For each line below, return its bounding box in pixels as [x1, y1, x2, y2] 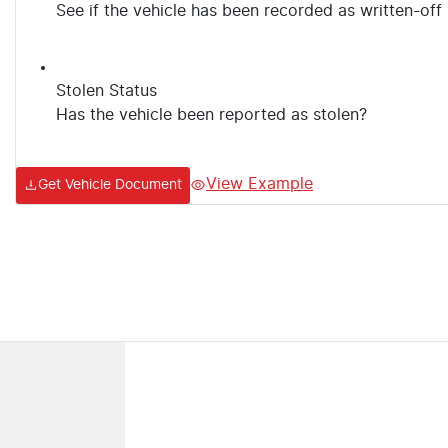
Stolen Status [56, 82, 157, 99]
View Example [206, 176, 313, 193]
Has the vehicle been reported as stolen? [56, 106, 367, 123]
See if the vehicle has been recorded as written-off [56, 2, 442, 19]
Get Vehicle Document [38, 177, 182, 192]
